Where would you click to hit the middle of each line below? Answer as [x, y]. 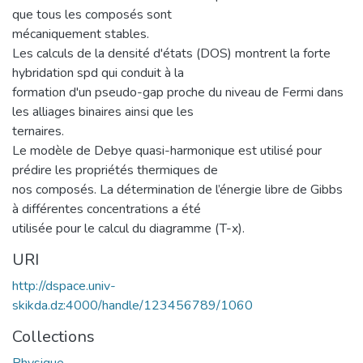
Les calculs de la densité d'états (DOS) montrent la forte [171, 53]
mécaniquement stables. [81, 34]
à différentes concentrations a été [107, 209]
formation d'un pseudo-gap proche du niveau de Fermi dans [178, 92]
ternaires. [38, 131]
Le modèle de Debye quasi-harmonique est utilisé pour [167, 150]
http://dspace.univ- [64, 286]
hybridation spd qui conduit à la [98, 73]
